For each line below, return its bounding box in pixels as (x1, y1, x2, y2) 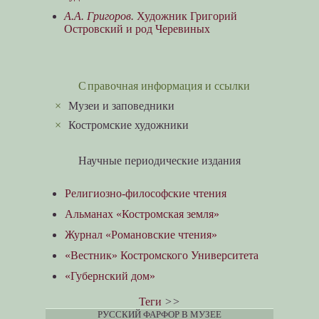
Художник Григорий (133, 9, 237, 22)
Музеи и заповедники (68, 99, 175, 112)
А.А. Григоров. (63, 9, 134, 22)
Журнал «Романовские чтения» (65, 228, 218, 241)
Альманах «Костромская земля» (65, 207, 220, 220)
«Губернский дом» (65, 270, 156, 283)
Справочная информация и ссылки (87, 80, 250, 93)
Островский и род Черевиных (63, 22, 210, 35)
